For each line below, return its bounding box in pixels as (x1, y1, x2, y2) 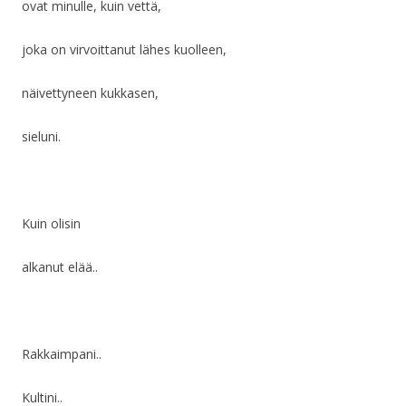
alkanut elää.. (22, 258, 98, 276)
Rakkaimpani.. (22, 345, 101, 363)
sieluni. (22, 128, 61, 146)
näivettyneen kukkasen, (22, 84, 159, 102)
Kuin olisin (22, 215, 81, 233)
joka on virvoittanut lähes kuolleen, (22, 41, 227, 59)
